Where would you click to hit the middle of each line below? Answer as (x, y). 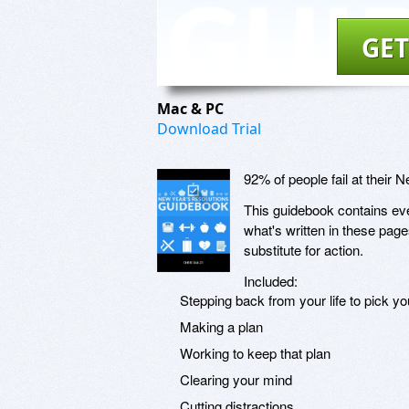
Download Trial (209, 128)
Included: (271, 280)
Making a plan (221, 326)
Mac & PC (192, 108)
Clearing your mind (236, 379)
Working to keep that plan (255, 352)
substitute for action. (304, 249)
